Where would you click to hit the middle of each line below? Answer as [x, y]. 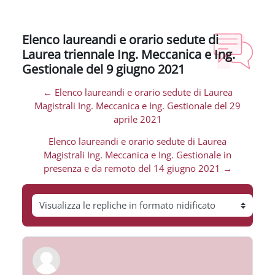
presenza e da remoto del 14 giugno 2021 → [137, 168]
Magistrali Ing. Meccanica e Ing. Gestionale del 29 [137, 106]
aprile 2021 [137, 119]
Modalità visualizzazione [83, 211]
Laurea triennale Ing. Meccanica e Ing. [129, 54]
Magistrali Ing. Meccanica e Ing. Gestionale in [137, 155]
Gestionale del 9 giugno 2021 [103, 69]
